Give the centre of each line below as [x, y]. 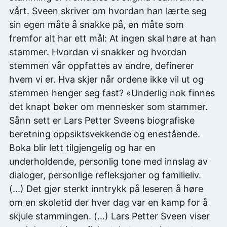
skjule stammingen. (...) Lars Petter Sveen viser [109, 216]
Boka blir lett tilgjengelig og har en [82, 148]
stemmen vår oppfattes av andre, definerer [102, 66]
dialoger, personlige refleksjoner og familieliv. [105, 175]
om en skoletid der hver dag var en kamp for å [108, 203]
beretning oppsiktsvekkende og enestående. [105, 134]
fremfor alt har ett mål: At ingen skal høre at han [113, 39]
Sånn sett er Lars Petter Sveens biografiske [102, 121]
